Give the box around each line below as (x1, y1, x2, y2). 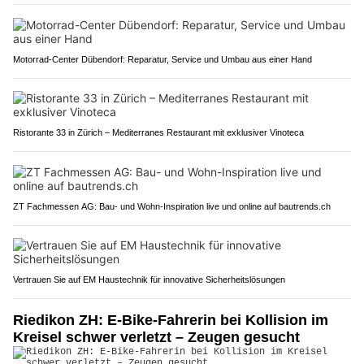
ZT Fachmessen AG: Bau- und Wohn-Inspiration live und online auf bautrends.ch (13, 201, 331, 211)
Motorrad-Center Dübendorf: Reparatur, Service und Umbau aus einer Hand (13, 54, 312, 64)
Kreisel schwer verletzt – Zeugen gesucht (13, 328, 300, 345)
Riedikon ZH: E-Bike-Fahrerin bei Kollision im (13, 311, 328, 328)
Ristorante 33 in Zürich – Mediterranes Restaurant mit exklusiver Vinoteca (13, 127, 304, 137)
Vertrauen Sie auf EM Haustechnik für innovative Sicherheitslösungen (13, 274, 285, 284)
